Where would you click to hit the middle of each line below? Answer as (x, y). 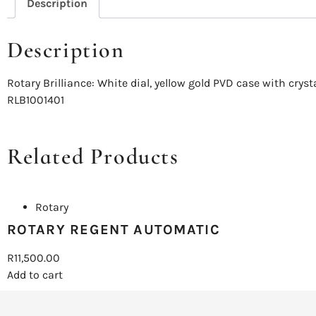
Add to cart (35, 274)
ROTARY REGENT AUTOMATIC (114, 229)
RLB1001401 (36, 99)
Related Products (93, 156)
